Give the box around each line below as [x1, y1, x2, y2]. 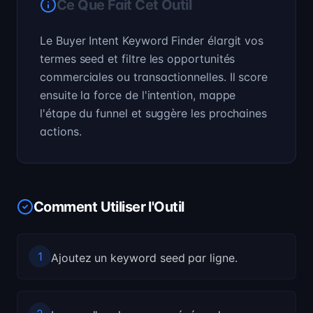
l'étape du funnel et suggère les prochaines [40, 106, 268, 120]
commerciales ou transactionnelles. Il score [40, 70, 268, 84]
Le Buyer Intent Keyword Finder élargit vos [40, 34, 264, 48]
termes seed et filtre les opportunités [40, 52, 235, 66]
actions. [40, 124, 82, 138]
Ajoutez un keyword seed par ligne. [51, 251, 238, 265]
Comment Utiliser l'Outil [34, 198, 184, 215]
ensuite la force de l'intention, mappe [40, 88, 236, 102]
